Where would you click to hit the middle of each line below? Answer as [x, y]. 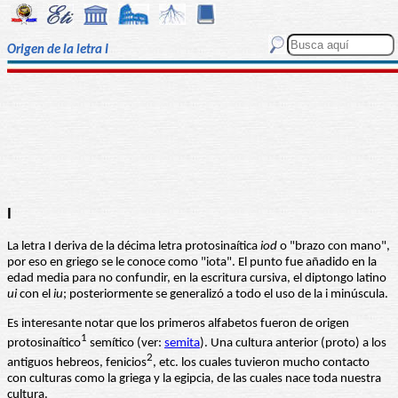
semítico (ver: [126, 344]
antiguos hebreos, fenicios [77, 363]
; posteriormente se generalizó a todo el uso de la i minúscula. [226, 295]
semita [182, 344]
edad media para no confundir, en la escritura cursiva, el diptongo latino [197, 279]
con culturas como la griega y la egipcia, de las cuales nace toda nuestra [194, 379]
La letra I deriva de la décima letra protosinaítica [134, 247]
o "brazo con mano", [334, 247]
